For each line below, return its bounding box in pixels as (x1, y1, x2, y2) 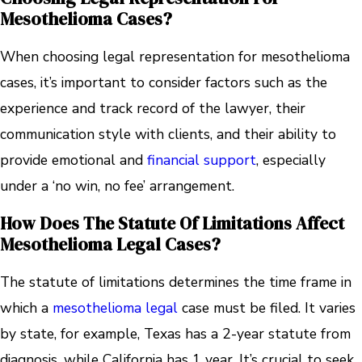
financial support (147, 150, 256, 170)
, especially (256, 150, 326, 170)
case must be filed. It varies (178, 298, 356, 318)
